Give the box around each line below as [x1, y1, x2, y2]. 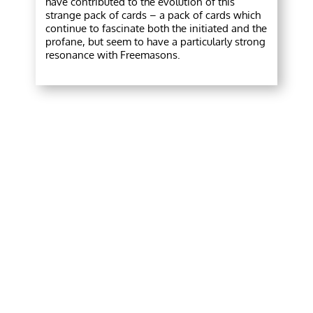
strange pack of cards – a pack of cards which [45, 8, 261, 22]
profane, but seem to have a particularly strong [45, 35, 266, 49]
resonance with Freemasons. [45, 48, 181, 62]
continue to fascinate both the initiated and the [45, 22, 268, 36]
